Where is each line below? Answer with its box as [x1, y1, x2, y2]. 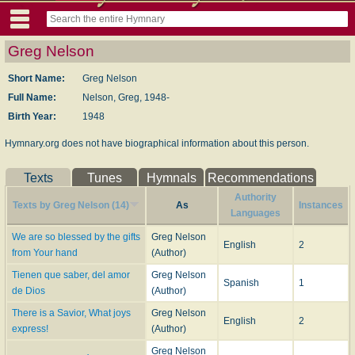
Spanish [223, 277, 259, 288]
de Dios [12, 284, 45, 296]
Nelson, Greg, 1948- [82, 91, 170, 103]
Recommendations [208, 170, 314, 185]
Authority [235, 191, 277, 203]
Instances [299, 199, 343, 211]
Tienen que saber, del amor [12, 269, 130, 281]
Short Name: [8, 72, 65, 84]
